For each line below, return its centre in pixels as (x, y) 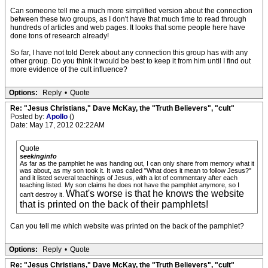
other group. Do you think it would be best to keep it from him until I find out (130, 61)
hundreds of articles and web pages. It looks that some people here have (128, 28)
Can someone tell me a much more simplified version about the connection (131, 11)
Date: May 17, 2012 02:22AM (57, 125)
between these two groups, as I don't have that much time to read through (128, 19)
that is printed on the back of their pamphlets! (114, 204)
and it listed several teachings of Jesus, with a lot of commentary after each (129, 178)
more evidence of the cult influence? (69, 69)
